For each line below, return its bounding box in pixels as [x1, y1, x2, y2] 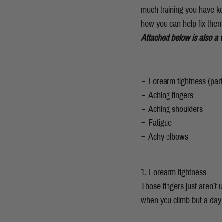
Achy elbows [148, 131, 188, 142]
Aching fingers [148, 90, 193, 100]
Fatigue [148, 117, 172, 128]
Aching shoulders [148, 104, 203, 114]
